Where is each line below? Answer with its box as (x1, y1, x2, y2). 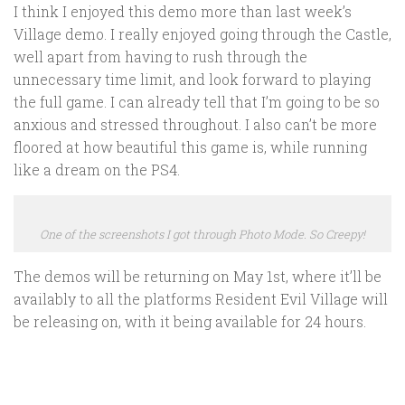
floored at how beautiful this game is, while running (14, 137, 367, 156)
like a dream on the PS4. (14, 159, 180, 179)
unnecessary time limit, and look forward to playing (14, 69, 371, 89)
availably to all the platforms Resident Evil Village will (14, 288, 388, 308)
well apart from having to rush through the (14, 46, 307, 66)
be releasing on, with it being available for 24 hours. (14, 311, 366, 331)
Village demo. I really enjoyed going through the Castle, (14, 24, 391, 43)
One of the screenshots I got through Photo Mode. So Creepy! (40, 225, 365, 241)
